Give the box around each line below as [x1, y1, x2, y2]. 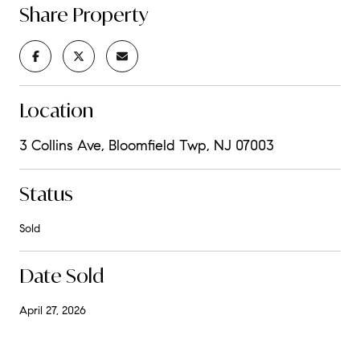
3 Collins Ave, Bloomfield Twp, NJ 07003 [19, 136, 274, 154]
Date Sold [19, 262, 104, 288]
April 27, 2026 [19, 303, 86, 317]
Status [19, 180, 73, 207]
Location [19, 96, 93, 123]
